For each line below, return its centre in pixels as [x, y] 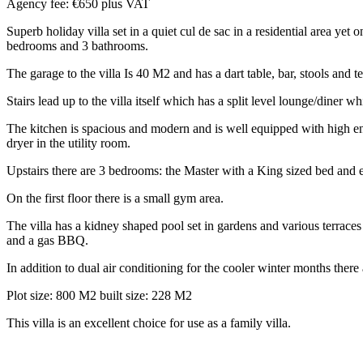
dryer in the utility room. [68, 143]
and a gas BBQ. [47, 240]
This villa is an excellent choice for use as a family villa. [149, 322]
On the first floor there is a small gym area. [115, 198]
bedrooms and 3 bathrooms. [77, 45]
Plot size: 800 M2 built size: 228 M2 [99, 295]
